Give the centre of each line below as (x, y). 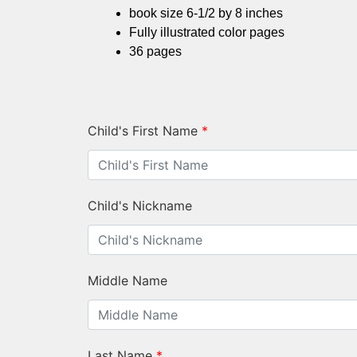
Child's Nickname (140, 206)
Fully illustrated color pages (207, 33)
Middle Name (127, 281)
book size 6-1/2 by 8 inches (206, 14)
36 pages (155, 52)
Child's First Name (143, 131)
